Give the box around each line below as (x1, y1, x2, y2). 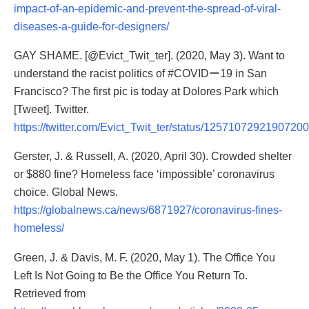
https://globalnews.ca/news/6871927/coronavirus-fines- (14, 204, 282, 217)
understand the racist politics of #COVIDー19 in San (14, 68, 267, 80)
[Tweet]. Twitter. (14, 103, 89, 116)
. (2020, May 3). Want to (170, 50, 285, 62)
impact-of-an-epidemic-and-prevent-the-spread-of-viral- (14, 3, 281, 15)
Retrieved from (14, 287, 86, 299)
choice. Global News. (14, 186, 118, 199)
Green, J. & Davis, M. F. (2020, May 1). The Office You (14, 251, 275, 263)
